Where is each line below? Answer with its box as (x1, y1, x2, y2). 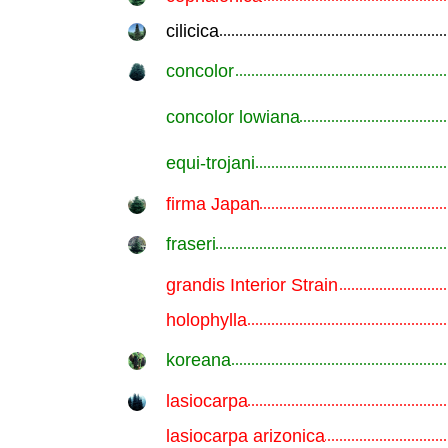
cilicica (165, 21, 219, 41)
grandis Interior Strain (165, 275, 338, 295)
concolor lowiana (165, 107, 300, 127)
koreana (165, 350, 231, 370)
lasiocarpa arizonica (165, 426, 325, 446)
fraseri (165, 234, 216, 254)
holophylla (165, 310, 247, 330)
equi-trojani (165, 153, 255, 173)
